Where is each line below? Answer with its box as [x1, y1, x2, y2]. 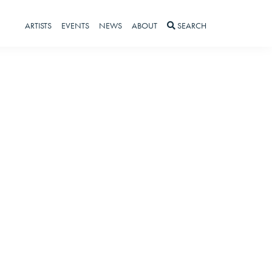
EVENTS [61, 20, 89, 31]
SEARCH [177, 20, 206, 31]
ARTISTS [25, 20, 52, 31]
